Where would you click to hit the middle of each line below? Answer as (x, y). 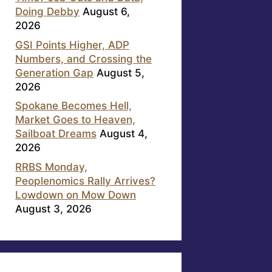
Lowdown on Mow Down (76, 195)
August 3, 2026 (53, 209)
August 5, (121, 73)
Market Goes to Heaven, (75, 120)
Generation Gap (54, 73)
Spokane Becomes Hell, (73, 106)
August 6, (106, 12)
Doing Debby (47, 12)
